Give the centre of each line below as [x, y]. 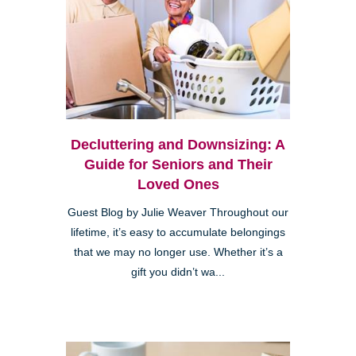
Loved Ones [178, 185]
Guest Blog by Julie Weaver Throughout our [178, 213]
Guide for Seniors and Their [178, 165]
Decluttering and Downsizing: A [178, 145]
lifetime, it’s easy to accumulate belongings [178, 233]
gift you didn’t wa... [178, 273]
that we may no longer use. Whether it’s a [178, 253]
